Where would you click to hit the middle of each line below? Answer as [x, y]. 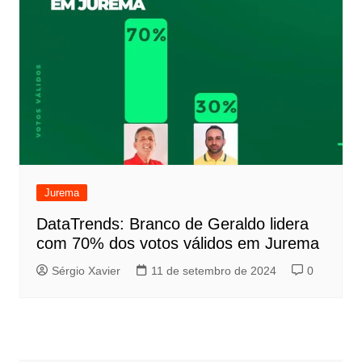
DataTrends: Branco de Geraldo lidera [172, 223]
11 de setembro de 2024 [213, 270]
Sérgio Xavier [86, 270]
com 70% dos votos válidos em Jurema [177, 243]
